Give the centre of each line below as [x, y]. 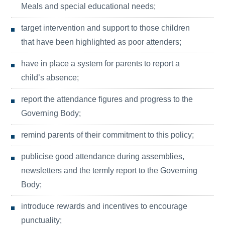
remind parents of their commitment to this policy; [108, 135]
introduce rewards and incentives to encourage [104, 206]
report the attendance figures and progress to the [107, 99]
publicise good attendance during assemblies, [103, 156]
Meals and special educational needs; [89, 6]
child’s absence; [50, 78]
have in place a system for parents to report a [101, 64]
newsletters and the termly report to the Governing [109, 171]
